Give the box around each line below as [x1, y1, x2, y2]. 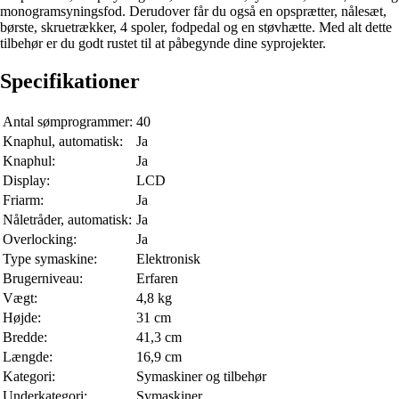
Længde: [3, 349, 53, 365]
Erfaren [136, 271, 178, 287]
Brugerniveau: [3, 271, 83, 287]
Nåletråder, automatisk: [3, 212, 132, 228]
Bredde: [3, 330, 47, 346]
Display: [3, 173, 50, 189]
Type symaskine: [3, 251, 97, 267]
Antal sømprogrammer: [3, 114, 133, 130]
